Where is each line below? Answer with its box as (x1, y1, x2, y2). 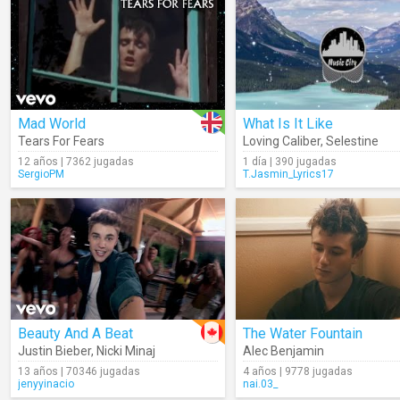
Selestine (326, 134, 379, 148)
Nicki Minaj (96, 344, 155, 358)
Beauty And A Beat (18, 325, 133, 342)
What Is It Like (243, 115, 333, 132)
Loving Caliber (243, 134, 321, 148)
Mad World (18, 115, 86, 132)
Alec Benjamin (243, 344, 324, 358)
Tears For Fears (18, 134, 104, 148)
